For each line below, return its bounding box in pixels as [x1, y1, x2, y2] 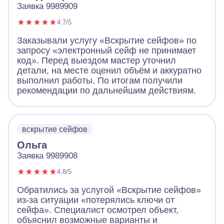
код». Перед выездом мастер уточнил [17, 55, 176, 66]
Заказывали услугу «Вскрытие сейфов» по [17, 35, 196, 46]
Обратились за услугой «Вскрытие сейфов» [17, 185, 201, 195]
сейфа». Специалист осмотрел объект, [17, 205, 178, 215]
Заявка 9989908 [17, 151, 77, 161]
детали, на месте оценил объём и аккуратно [17, 65, 201, 76]
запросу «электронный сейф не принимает [17, 45, 196, 56]
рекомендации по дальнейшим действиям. [17, 85, 196, 96]
